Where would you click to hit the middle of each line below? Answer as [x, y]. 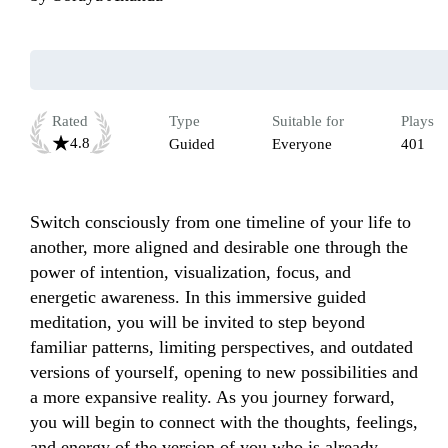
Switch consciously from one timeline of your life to [220, 222]
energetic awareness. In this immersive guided [198, 297]
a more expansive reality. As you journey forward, [212, 397]
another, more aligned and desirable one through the [219, 247]
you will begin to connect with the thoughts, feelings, [224, 422]
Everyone [302, 144]
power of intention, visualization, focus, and [190, 272]
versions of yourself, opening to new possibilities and [224, 372]
